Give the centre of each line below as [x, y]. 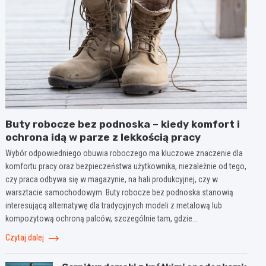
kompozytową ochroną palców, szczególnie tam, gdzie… [102, 219]
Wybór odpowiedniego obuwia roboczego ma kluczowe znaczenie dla [124, 153]
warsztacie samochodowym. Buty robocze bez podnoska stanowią [120, 193]
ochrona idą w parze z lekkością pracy [103, 137]
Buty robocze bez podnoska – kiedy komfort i [123, 124]
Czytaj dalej [26, 238]
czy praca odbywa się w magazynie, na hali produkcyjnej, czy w [112, 180]
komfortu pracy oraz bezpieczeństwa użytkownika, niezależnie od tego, [126, 167]
